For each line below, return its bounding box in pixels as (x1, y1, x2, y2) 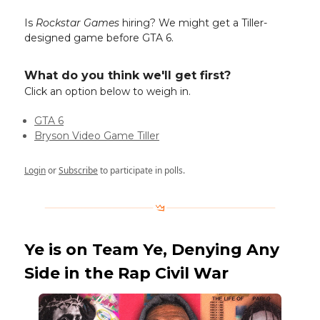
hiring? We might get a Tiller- (119, 16, 267, 30)
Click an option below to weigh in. (24, 85, 191, 99)
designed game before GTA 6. (24, 31, 174, 45)
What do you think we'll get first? (24, 69, 231, 83)
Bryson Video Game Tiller (34, 129, 159, 143)
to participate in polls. (98, 164, 185, 177)
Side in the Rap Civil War (24, 263, 229, 283)
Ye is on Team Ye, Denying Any (24, 239, 279, 259)
